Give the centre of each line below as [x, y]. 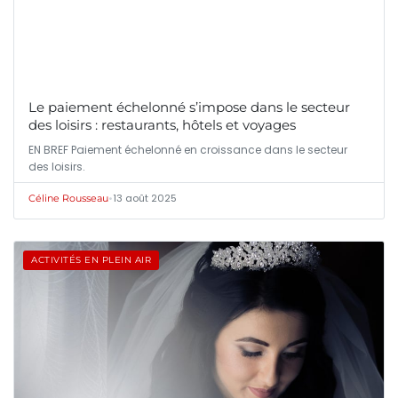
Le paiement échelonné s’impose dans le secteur [189, 107]
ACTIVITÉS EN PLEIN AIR [91, 260]
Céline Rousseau [68, 199]
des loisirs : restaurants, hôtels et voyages [162, 125]
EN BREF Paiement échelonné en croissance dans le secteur [188, 150]
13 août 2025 [145, 199]
